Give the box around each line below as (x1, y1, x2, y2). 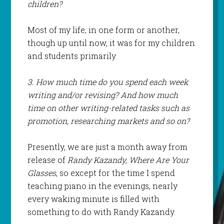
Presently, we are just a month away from (27, 141, 187, 152)
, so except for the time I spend (55, 167, 175, 178)
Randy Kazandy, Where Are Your (67, 154, 189, 165)
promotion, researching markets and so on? (27, 115, 189, 126)
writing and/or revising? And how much (27, 89, 178, 100)
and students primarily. (27, 50, 117, 61)
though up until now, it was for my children (27, 37, 195, 48)
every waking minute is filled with (27, 193, 159, 204)
